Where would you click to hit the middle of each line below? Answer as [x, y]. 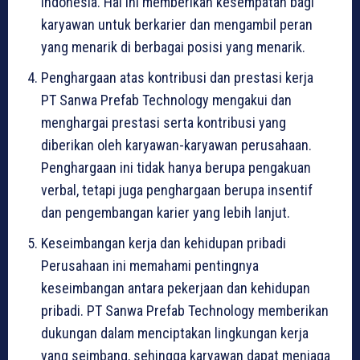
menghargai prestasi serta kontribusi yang [164, 122]
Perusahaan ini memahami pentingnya [150, 265]
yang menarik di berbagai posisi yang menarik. [173, 47]
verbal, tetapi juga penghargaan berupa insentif [177, 190]
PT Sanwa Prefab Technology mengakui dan [166, 100]
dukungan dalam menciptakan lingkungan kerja [175, 333]
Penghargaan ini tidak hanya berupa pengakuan [176, 167]
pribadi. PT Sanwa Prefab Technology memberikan [185, 310]
